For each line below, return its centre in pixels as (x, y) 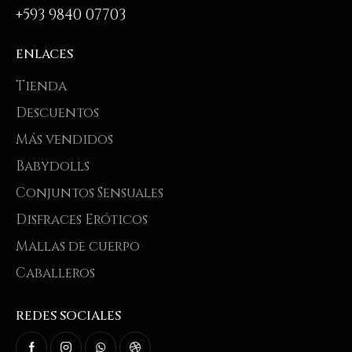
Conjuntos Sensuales (90, 192)
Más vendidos (64, 139)
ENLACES (44, 55)
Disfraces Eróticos (82, 219)
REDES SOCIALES (68, 315)
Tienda (41, 86)
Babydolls (53, 166)
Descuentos (57, 112)
